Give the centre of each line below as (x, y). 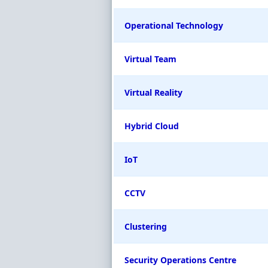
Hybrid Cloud (152, 126)
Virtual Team (150, 59)
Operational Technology (174, 25)
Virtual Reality (153, 92)
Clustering (146, 226)
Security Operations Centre (180, 260)
